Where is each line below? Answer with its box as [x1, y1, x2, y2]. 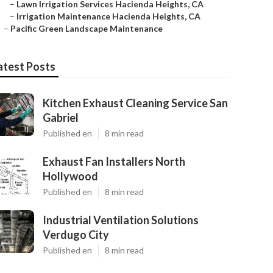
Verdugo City [43, 228, 109, 241]
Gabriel [43, 111, 79, 124]
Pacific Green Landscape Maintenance [10, 23, 163, 34]
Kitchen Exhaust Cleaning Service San [43, 96, 228, 110]
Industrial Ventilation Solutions [43, 213, 199, 227]
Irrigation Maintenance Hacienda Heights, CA [16, 11, 200, 21]
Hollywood [43, 169, 98, 183]
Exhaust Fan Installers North [43, 155, 185, 168]
